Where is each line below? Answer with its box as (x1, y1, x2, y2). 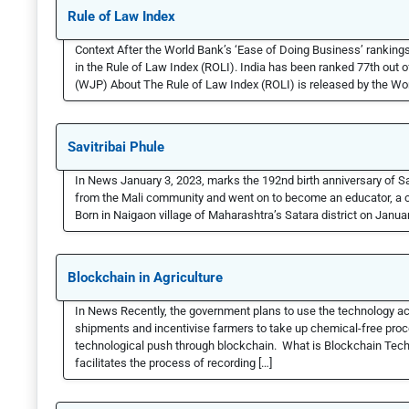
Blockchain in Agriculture (68, 269, 223, 287)
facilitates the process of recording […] (75, 356, 272, 371)
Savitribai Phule (68, 139, 164, 156)
